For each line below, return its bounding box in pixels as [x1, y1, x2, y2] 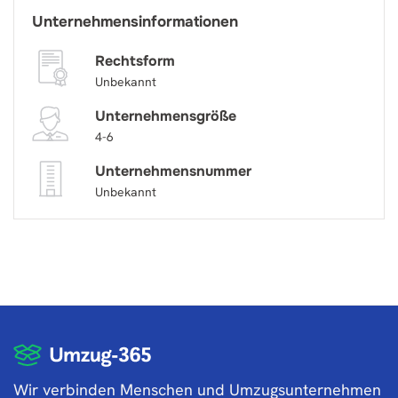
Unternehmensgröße [94, 107, 236, 125]
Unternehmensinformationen [32, 12, 238, 31]
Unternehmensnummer [94, 162, 251, 180]
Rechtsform [94, 52, 175, 70]
